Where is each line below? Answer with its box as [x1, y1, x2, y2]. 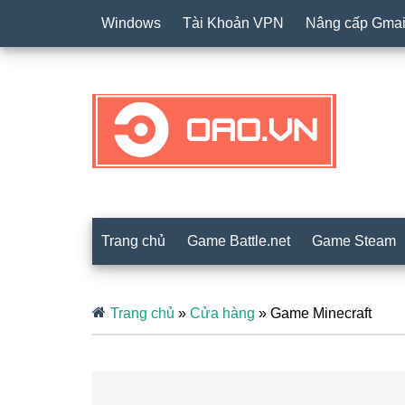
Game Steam [312, 233, 396, 249]
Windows [101, 15, 161, 31]
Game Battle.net [187, 233, 290, 249]
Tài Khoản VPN [183, 15, 284, 31]
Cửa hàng [190, 306, 255, 321]
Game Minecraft [270, 306, 372, 321]
